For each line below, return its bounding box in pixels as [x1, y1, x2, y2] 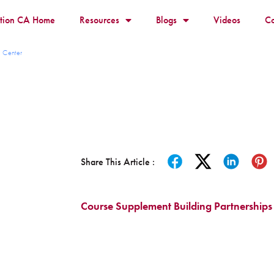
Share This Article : [81, 155, 155, 168]
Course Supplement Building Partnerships [81, 198, 272, 213]
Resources [79, 13, 119, 26]
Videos [213, 13, 240, 26]
